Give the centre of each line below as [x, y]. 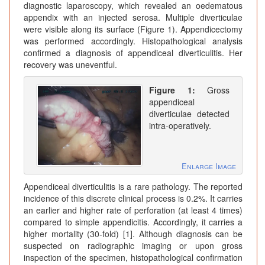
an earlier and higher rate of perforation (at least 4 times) [133, 210]
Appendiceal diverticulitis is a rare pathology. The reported [133, 186]
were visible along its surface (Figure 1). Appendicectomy [133, 29]
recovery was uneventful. [70, 65]
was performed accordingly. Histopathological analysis [133, 41]
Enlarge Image [209, 166]
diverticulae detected [189, 114]
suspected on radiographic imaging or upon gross [133, 245]
